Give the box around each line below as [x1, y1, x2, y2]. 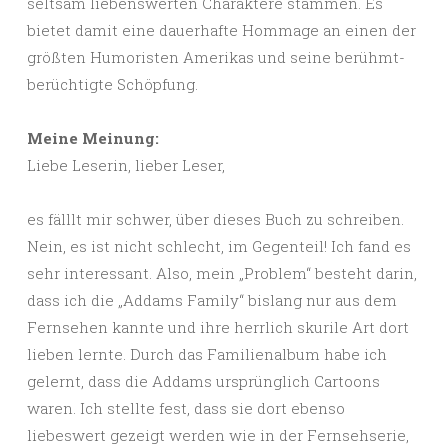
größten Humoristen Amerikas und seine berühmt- [27, 47, 405, 68]
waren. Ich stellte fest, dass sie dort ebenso [27, 398, 345, 419]
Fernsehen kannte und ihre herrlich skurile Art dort [27, 317, 409, 338]
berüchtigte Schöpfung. [27, 74, 198, 95]
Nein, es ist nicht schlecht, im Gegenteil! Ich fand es [27, 236, 411, 257]
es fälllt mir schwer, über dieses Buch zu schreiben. [27, 209, 404, 230]
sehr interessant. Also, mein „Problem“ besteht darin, [27, 263, 417, 284]
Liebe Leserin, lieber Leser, [27, 155, 225, 176]
